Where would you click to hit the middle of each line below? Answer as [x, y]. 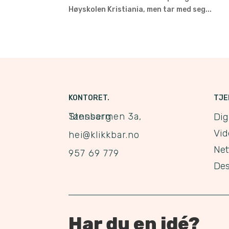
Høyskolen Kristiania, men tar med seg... [140, 10]
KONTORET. [89, 98]
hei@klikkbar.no [104, 135]
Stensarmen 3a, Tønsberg [90, 117]
